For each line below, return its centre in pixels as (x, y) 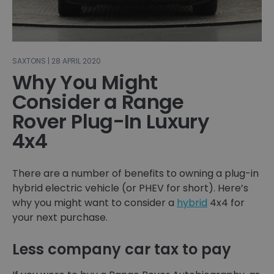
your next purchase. (60, 218)
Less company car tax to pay (122, 250)
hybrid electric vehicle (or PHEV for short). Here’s (130, 188)
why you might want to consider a (94, 203)
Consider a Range (98, 102)
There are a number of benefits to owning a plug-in (135, 174)
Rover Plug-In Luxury (111, 122)
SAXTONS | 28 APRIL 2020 (57, 61)
